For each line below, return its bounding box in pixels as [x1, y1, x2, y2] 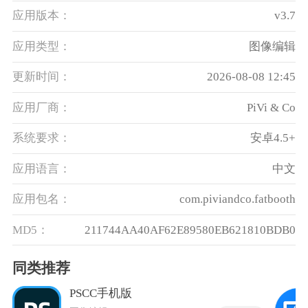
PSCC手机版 [69, 287, 133, 300]
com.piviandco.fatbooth [179, 192, 296, 206]
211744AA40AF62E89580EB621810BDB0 [85, 223, 296, 236]
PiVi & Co [247, 100, 296, 114]
